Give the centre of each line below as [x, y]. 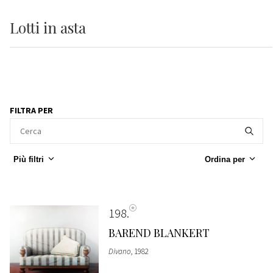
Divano [119, 251]
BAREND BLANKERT [159, 232]
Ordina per [225, 159]
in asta [65, 28]
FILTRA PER [31, 111]
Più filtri [29, 159]
